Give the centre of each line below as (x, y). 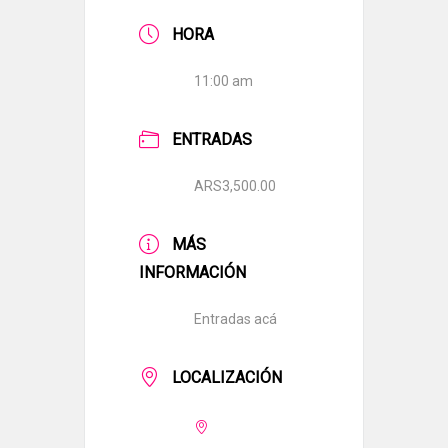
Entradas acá (235, 319)
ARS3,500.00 (235, 186)
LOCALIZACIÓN (227, 377)
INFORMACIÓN (192, 272)
